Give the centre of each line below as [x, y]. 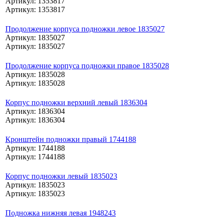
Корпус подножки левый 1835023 [61, 176]
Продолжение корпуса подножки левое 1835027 [85, 29]
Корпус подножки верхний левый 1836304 [76, 102]
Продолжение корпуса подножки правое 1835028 [87, 65]
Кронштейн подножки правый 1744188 [71, 139]
